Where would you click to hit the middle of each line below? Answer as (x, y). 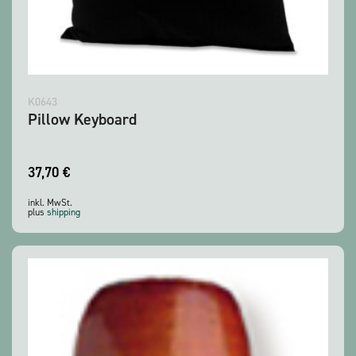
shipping (64, 213)
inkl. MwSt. (50, 203)
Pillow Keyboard (82, 120)
